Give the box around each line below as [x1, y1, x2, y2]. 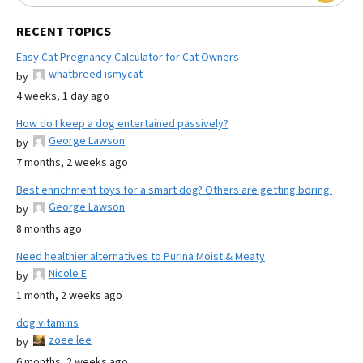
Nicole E [49, 265, 87, 282]
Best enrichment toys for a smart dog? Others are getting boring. [16, 181, 332, 199]
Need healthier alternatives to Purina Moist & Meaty [16, 248, 265, 265]
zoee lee [49, 331, 92, 348]
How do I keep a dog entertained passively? [16, 115, 228, 132]
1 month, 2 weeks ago [16, 287, 122, 304]
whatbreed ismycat [49, 66, 143, 83]
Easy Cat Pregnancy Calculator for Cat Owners [16, 49, 239, 66]
